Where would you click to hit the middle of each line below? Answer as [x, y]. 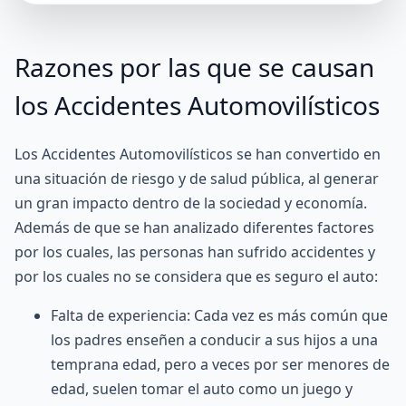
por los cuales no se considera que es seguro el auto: [196, 276]
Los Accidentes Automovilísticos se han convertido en [198, 154]
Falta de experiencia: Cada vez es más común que [219, 315]
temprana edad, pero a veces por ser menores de [220, 364]
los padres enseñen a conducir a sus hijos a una [214, 340]
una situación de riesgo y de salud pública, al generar [197, 179]
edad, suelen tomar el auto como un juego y [202, 389]
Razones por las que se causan [194, 67]
